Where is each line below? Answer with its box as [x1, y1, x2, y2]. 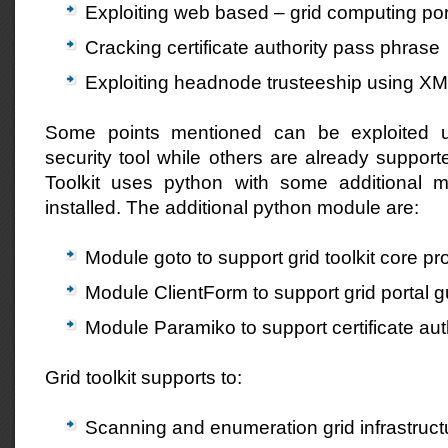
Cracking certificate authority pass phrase [85, 36, 440, 58]
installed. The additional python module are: [45, 196, 419, 218]
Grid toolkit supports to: [45, 366, 242, 388]
